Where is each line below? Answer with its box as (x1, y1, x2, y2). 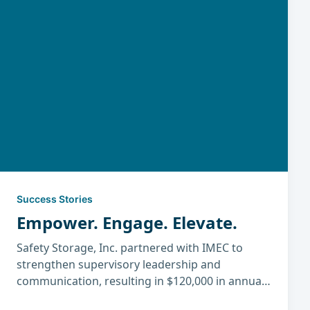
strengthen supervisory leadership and (17, 257, 221, 273)
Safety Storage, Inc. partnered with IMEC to (17, 240, 243, 256)
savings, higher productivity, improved (17, 290, 217, 306)
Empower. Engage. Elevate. (17, 211, 237, 235)
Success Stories (17, 193, 93, 206)
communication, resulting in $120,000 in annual (17, 273, 264, 289)
